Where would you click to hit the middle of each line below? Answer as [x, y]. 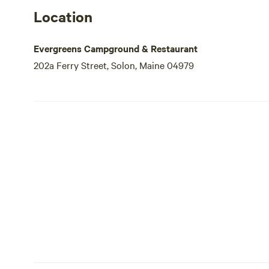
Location [63, 16]
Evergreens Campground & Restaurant [116, 48]
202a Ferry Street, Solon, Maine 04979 [114, 65]
